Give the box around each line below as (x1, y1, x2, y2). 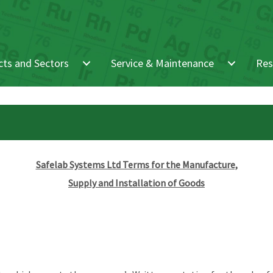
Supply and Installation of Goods (68, 176, 205, 189)
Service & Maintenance (111, 55, 214, 70)
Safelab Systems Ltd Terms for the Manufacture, (35, 158, 238, 171)
